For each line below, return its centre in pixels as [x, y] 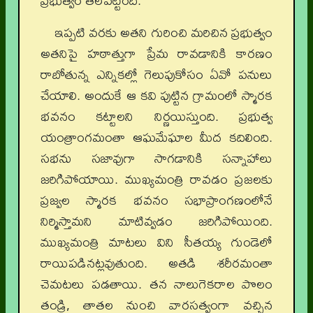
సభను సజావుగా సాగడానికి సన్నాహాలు [156, 158]
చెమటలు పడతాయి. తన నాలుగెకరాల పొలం [156, 284]
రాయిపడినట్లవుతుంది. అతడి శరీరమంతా [156, 263]
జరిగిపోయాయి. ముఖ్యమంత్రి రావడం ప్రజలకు [156, 179]
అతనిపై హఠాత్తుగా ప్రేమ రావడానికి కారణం [156, 53]
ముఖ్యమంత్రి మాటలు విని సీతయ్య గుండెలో [156, 242]
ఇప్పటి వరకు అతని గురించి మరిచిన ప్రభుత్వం [163, 32]
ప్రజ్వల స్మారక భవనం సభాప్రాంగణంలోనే [156, 200]
